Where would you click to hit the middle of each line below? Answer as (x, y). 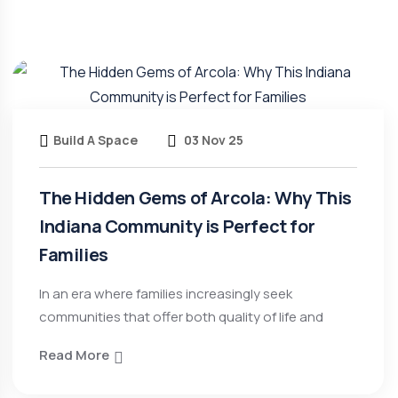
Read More (74, 355)
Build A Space (96, 140)
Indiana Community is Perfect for (177, 226)
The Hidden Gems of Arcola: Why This (196, 198)
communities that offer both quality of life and (181, 317)
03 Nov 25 (212, 140)
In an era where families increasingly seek (166, 294)
